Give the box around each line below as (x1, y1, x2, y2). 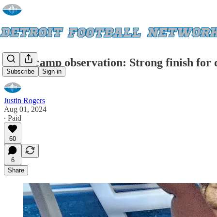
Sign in (42, 68, 62, 76)
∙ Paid (4, 113, 21, 122)
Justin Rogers (4, 96, 45, 105)
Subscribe (6, 68, 34, 76)
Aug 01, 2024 (4, 105, 46, 113)
